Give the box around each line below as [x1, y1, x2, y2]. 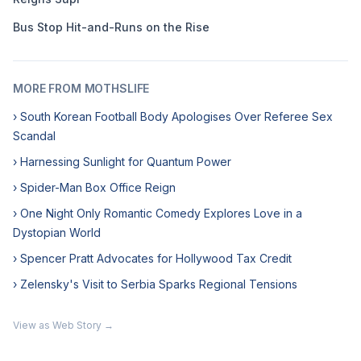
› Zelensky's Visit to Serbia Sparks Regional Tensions [13, 277, 297, 291]
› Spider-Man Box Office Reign [13, 180, 176, 194]
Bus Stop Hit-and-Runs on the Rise [13, 20, 210, 34]
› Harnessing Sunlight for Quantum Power [13, 155, 231, 168]
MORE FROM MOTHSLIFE [13, 81, 150, 95]
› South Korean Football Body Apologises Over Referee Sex [13, 110, 333, 123]
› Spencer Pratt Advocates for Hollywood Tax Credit [13, 251, 292, 265]
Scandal [13, 129, 56, 143]
